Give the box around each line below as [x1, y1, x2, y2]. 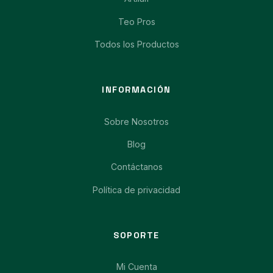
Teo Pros [118, 16, 155, 27]
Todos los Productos [94, 39, 179, 50]
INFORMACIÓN [102, 84, 171, 96]
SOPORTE [113, 229, 160, 241]
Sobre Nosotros [104, 116, 169, 127]
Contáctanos [110, 161, 163, 172]
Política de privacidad [93, 184, 180, 195]
